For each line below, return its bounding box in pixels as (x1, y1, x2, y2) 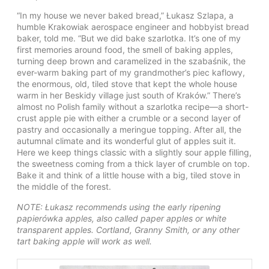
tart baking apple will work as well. (17, 235, 152, 246)
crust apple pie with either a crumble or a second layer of (17, 113, 241, 124)
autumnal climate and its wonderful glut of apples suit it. (17, 136, 236, 147)
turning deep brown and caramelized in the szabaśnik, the (17, 56, 246, 67)
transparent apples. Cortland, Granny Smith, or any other (17, 224, 240, 235)
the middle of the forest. (17, 181, 111, 192)
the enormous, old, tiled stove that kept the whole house (17, 79, 237, 89)
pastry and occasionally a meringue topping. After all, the (17, 124, 241, 135)
